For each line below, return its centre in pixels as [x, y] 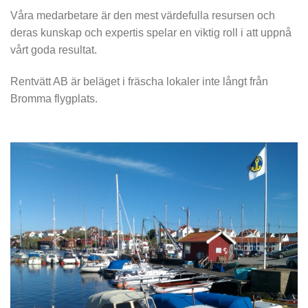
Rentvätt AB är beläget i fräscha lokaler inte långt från [139, 81]
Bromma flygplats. [54, 98]
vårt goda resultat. [54, 50]
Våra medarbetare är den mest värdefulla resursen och [143, 16]
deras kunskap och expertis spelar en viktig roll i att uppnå [151, 33]
